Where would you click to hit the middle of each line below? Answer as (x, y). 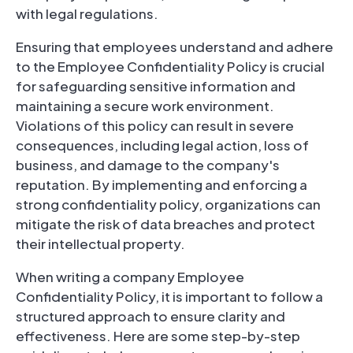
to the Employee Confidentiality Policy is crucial (170, 66)
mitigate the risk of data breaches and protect (165, 223)
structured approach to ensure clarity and (150, 316)
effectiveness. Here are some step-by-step (158, 335)
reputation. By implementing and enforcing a (162, 184)
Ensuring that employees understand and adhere (175, 46)
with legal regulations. (87, 13)
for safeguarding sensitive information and (156, 85)
